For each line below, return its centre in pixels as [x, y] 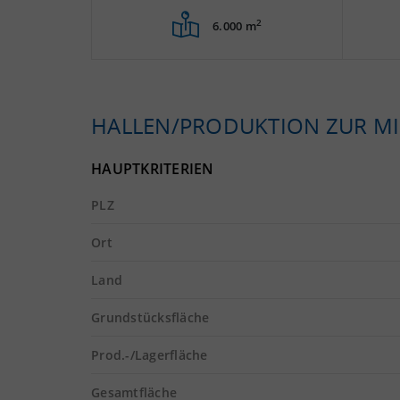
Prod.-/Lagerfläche [150, 355]
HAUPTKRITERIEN [153, 169]
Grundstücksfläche [150, 317]
